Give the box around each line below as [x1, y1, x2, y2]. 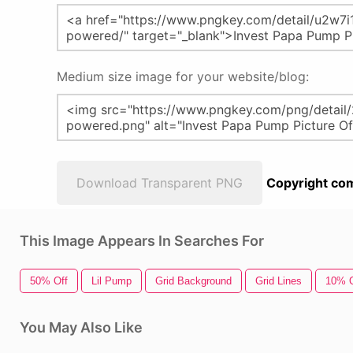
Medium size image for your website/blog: [57, 69, 309, 84]
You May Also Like [20, 319, 143, 336]
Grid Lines [255, 275, 302, 287]
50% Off [30, 275, 68, 287]
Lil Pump [91, 275, 132, 287]
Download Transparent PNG [76, 175, 243, 191]
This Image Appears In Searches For [20, 232, 264, 249]
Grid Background [155, 275, 232, 287]
